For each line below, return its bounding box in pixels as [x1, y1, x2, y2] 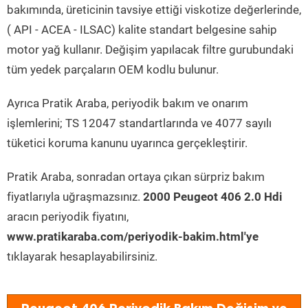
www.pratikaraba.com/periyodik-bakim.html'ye [7, 230, 258, 243]
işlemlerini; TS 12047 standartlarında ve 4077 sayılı [7, 116, 272, 130]
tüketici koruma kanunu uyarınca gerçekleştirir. [7, 136, 247, 150]
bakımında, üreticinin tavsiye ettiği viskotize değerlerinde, [7, 3, 301, 16]
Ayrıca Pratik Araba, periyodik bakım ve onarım [7, 96, 248, 110]
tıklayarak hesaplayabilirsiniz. [7, 250, 157, 263]
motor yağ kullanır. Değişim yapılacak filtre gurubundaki [7, 43, 294, 56]
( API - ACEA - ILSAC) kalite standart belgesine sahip [7, 23, 277, 36]
